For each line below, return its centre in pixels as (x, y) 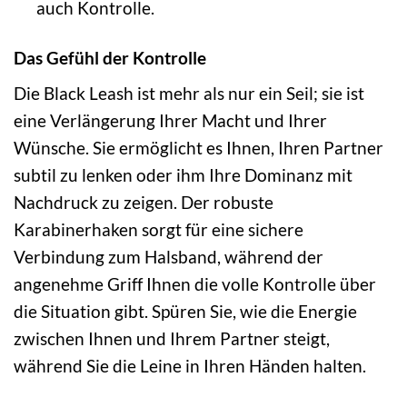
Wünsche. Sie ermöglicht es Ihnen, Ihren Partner (199, 148)
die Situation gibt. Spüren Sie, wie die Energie (185, 312)
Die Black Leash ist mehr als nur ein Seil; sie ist (189, 94)
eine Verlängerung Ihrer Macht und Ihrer (170, 121)
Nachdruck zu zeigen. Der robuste (144, 203)
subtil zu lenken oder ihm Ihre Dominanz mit (183, 175)
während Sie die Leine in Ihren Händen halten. (190, 366)
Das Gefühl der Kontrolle (110, 57)
